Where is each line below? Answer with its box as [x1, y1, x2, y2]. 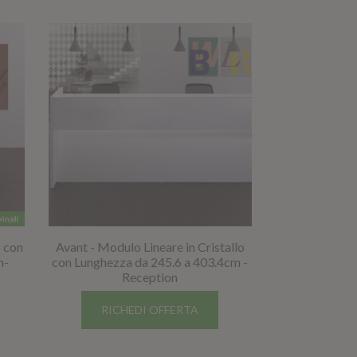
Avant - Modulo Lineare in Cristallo [55, 238, 245, 254]
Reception [122, 269, 178, 284]
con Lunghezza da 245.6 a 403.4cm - [52, 253, 249, 269]
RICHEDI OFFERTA [101, 302, 199, 316]
